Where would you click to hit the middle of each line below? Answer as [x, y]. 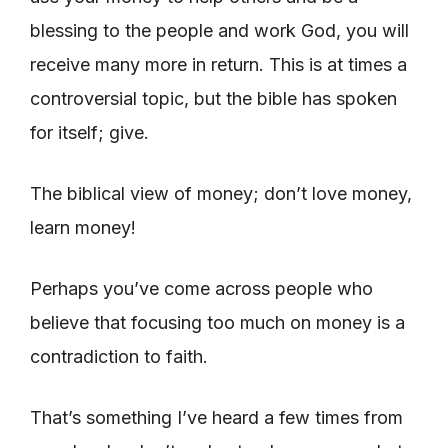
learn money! [83, 227]
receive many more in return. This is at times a [218, 64]
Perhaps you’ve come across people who [201, 288]
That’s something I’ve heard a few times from [216, 417]
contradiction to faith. [121, 356]
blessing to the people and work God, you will [219, 30]
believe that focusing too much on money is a [217, 322]
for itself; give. [89, 132]
